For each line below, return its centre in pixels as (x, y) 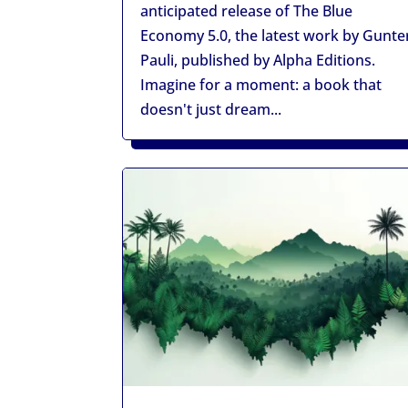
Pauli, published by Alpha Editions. (258, 60)
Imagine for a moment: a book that (261, 85)
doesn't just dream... (211, 109)
